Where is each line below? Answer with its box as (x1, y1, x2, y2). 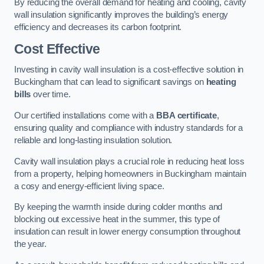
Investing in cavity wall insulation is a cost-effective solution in (14, 65, 244, 75)
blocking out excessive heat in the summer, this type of (14, 214, 220, 225)
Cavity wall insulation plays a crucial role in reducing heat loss (14, 156, 245, 166)
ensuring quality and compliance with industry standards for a (14, 123, 243, 133)
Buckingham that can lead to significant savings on (14, 77, 206, 87)
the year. (14, 239, 47, 249)
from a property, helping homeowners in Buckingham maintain (14, 169, 246, 179)
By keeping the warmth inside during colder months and (14, 202, 223, 212)
